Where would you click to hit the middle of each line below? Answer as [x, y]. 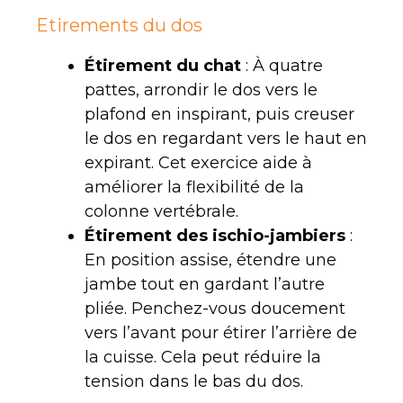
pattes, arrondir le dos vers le [201, 90]
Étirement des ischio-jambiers [215, 235]
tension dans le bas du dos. [194, 381]
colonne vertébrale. [161, 211]
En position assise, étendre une [210, 260]
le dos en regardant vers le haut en [226, 138]
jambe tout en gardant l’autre [205, 284]
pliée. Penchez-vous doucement [215, 308]
